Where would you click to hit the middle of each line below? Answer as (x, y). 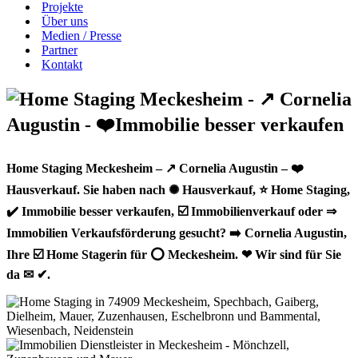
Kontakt (62, 64)
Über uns (65, 21)
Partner (60, 50)
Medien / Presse (82, 36)
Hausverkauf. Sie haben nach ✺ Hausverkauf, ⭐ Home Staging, (178, 189)
